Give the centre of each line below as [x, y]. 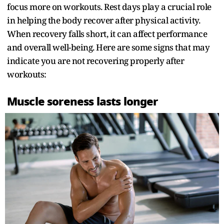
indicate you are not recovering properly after [95, 60]
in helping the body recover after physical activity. [103, 20]
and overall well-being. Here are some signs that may [108, 47]
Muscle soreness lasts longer [82, 101]
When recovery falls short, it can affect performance [107, 33]
